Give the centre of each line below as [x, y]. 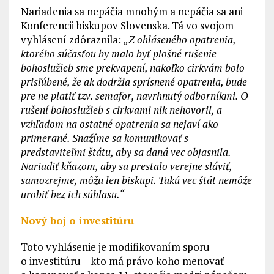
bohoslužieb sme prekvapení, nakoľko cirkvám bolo [132, 68]
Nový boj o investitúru [77, 221]
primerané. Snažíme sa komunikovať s [104, 138]
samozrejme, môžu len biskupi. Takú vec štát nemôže [136, 180]
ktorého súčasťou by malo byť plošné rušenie [118, 54]
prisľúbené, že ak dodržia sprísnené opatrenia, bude [134, 82]
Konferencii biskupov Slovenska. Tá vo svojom [127, 26]
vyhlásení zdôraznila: [72, 40]
